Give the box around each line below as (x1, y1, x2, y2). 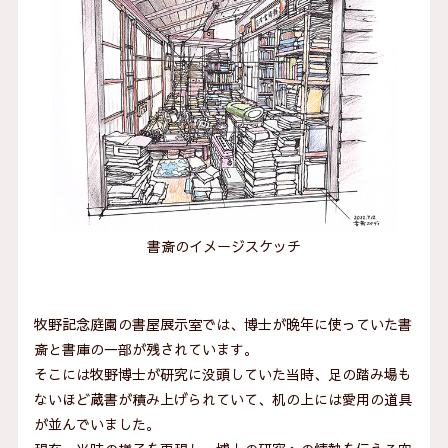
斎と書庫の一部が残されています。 (33, 338, 258, 359)
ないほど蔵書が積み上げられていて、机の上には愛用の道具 (33, 388, 412, 409)
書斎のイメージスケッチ (147, 236, 301, 257)
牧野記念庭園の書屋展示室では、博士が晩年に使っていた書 (33, 313, 412, 334)
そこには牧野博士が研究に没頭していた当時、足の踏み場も (33, 363, 412, 384)
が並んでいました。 (33, 413, 160, 434)
